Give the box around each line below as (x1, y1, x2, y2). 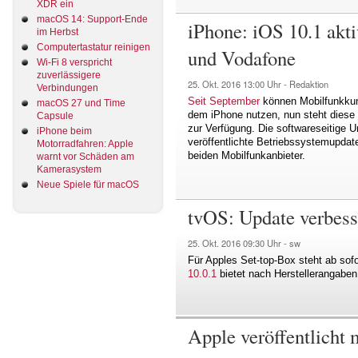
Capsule (37, 110, 74, 122)
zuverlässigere (37, 70, 101, 82)
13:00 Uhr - (243, 77, 289, 90)
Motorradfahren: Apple (37, 138, 133, 150)
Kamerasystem (37, 164, 101, 176)
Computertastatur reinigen (37, 42, 150, 54)
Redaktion (289, 77, 328, 90)
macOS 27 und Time (37, 97, 125, 109)
